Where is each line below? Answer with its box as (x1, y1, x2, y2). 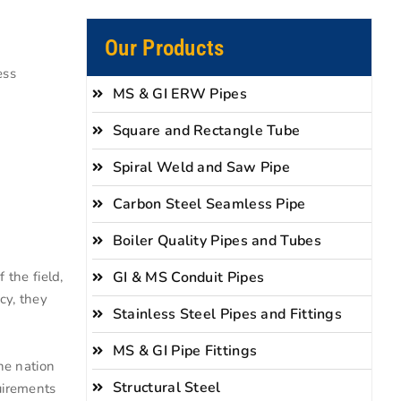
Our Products (105, 34, 225, 61)
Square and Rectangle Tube (112, 120, 301, 141)
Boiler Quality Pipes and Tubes (112, 230, 321, 251)
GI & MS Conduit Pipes (112, 267, 265, 287)
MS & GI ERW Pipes (112, 83, 247, 104)
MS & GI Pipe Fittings (112, 340, 258, 361)
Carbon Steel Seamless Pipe (112, 193, 306, 214)
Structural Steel (112, 377, 221, 397)
